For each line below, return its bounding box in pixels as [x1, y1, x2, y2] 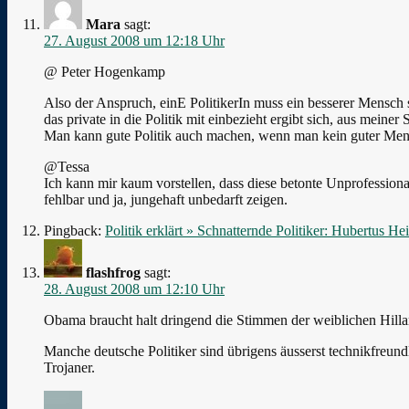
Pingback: [44, 222, 105, 238]
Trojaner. [44, 359, 95, 375]
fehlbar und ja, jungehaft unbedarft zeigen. [44, 191, 288, 207]
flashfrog [86, 264, 141, 280]
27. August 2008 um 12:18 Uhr [44, 32, 225, 48]
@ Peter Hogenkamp [44, 63, 165, 79]
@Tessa [44, 158, 89, 174]
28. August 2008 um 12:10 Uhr [44, 280, 225, 297]
